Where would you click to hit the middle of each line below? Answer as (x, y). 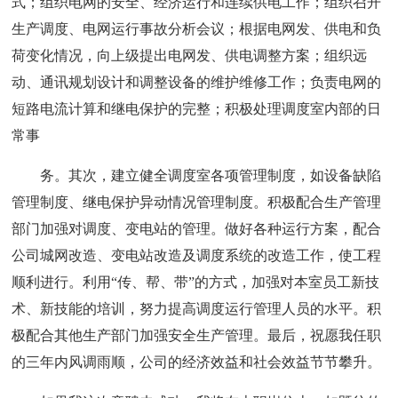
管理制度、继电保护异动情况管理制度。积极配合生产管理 (197, 202)
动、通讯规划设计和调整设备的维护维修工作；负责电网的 (197, 82)
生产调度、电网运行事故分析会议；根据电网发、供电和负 (197, 28)
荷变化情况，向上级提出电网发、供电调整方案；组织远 (190, 55)
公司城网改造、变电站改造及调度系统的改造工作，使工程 (197, 255)
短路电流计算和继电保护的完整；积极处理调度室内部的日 (197, 108)
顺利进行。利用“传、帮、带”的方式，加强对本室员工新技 (196, 282)
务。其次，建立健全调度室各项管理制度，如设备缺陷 (211, 175)
